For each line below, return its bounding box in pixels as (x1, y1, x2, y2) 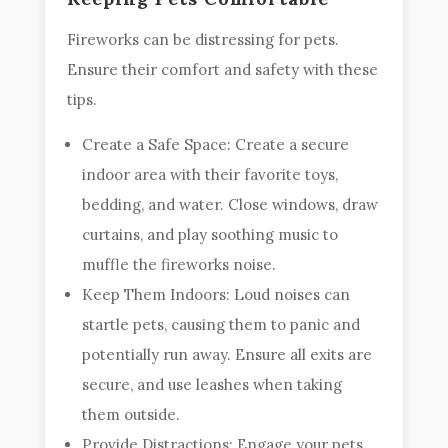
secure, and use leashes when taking (82, 374, 343, 394)
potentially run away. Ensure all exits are (82, 344, 373, 364)
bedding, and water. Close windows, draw (82, 194, 379, 214)
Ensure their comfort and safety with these (67, 59, 379, 79)
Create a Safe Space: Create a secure (82, 134, 350, 154)
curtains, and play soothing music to (82, 224, 339, 244)
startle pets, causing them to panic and (82, 314, 361, 334)
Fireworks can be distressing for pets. (67, 29, 340, 49)
